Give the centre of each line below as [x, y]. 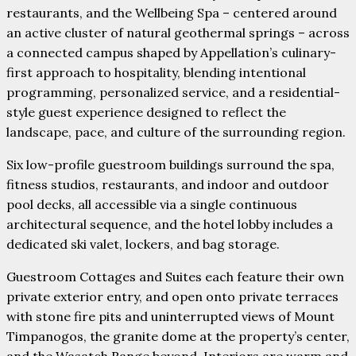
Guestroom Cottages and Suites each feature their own [175, 276]
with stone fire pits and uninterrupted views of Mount [170, 316]
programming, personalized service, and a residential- [173, 92]
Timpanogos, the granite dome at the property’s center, [178, 336]
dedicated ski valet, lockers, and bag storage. [143, 244]
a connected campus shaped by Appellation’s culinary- [171, 52]
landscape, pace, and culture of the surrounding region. [178, 132]
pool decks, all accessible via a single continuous [152, 204]
